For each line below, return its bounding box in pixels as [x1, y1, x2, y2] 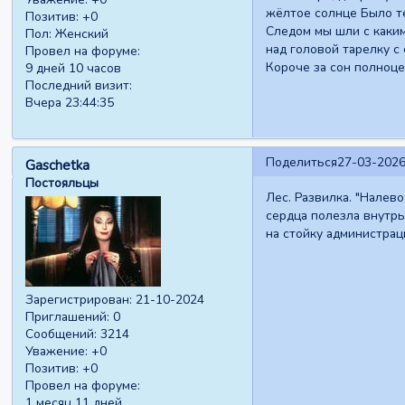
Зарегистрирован [25, 291, 130, 309]
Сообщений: [25, 325, 98, 344]
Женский [52, 25, 109, 43]
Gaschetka [25, 155, 90, 174]
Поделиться [265, 153, 337, 171]
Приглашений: [25, 308, 110, 326]
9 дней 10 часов [25, 60, 122, 78]
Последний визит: [25, 77, 133, 95]
